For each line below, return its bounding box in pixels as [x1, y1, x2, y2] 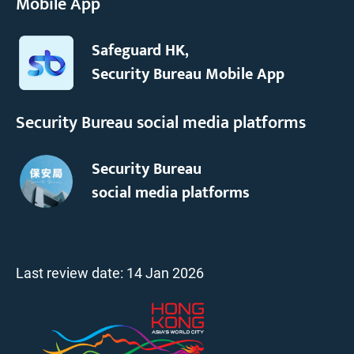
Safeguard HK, [92, 37, 190, 65]
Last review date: [16, 264, 126, 281]
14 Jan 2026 [126, 264, 204, 281]
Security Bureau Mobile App [92, 61, 285, 88]
